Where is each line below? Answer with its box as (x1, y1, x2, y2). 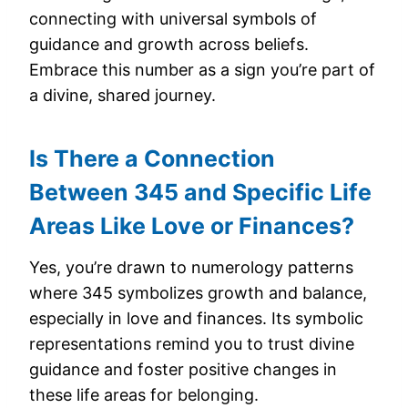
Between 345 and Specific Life (29, 178, 372, 206)
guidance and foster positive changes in (29, 359, 337, 379)
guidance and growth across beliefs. (29, 34, 309, 54)
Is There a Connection (29, 145, 275, 172)
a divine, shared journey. (29, 85, 216, 105)
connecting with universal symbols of (29, 8, 317, 28)
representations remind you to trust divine (29, 333, 354, 353)
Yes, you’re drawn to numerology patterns (29, 257, 353, 277)
